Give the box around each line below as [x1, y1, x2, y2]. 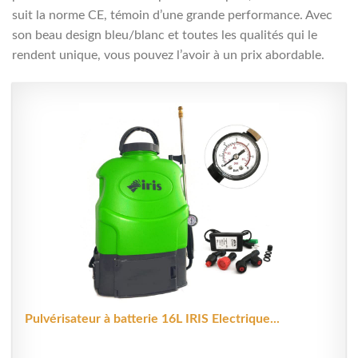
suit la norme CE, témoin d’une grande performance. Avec [12, 9, 332, 22]
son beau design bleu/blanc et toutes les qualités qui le [12, 29, 317, 42]
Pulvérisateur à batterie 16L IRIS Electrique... [25, 312, 280, 326]
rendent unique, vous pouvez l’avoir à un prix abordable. [12, 49, 324, 62]
